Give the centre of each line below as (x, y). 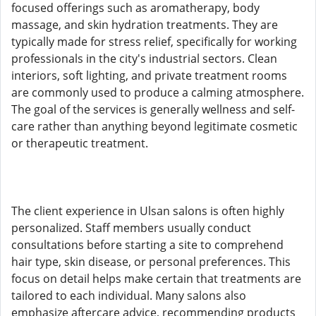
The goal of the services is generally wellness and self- (153, 109)
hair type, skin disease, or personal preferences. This (151, 262)
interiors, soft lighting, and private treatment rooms (149, 75)
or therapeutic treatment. (80, 143)
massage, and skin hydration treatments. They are (145, 25)
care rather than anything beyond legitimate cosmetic (154, 126)
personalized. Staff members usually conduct (131, 228)
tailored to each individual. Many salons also (129, 296)
